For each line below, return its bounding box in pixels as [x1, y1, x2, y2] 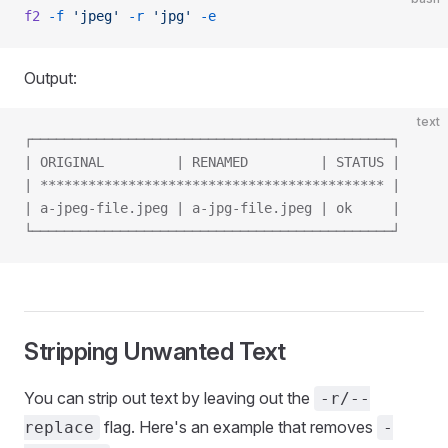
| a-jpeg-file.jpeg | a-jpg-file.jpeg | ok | [24, 200, 400, 216]
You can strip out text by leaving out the [24, 388, 314, 408]
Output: [24, 68, 77, 88]
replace [24, 418, 94, 437]
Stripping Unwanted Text [24, 337, 286, 366]
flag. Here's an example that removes [100, 417, 377, 437]
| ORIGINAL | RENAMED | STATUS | [24, 154, 400, 170]
